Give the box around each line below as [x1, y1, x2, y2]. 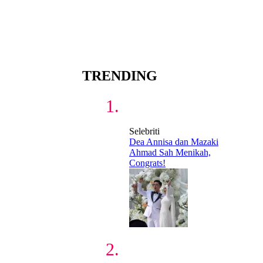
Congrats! [129, 157, 166, 168]
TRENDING [82, 68, 157, 83]
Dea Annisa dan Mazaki [129, 136, 218, 147]
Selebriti [129, 126, 160, 136]
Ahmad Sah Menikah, [129, 147, 211, 157]
